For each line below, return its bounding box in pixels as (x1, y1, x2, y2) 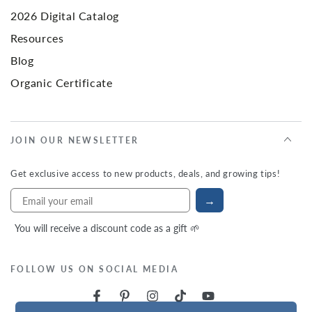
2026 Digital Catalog (10, 8, 119, 24)
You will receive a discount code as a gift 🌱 (15, 221, 200, 235)
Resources (10, 30, 64, 46)
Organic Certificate (10, 75, 113, 91)
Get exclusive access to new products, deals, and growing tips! (10, 166, 281, 180)
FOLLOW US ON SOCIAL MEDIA (10, 263, 179, 275)
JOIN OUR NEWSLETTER (10, 134, 139, 146)
